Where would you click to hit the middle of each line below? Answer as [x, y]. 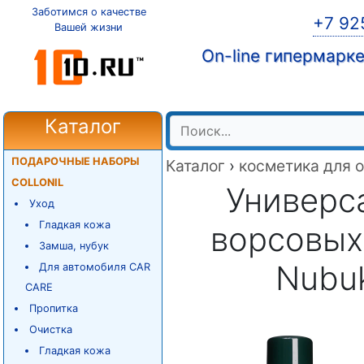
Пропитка [53, 308]
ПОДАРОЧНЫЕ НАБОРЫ [75, 161]
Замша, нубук [74, 246]
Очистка [50, 329]
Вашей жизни [89, 27]
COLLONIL [37, 182]
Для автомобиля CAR [95, 267]
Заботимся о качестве [89, 12]
